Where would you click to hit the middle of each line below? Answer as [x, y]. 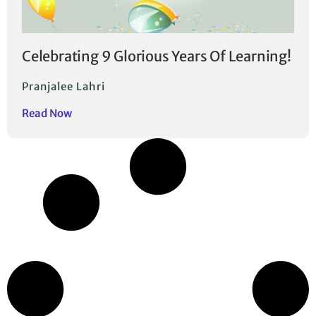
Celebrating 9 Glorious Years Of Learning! [157, 56]
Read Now [47, 114]
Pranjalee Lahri [63, 87]
